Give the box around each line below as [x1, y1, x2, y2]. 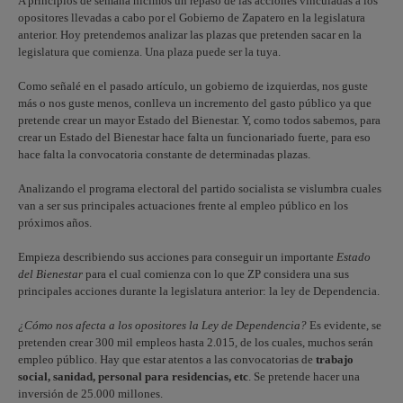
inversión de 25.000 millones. [18, 387, 163, 400]
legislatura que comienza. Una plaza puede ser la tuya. [18, 45, 281, 58]
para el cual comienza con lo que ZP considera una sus [83, 267, 349, 281]
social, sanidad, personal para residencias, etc [18, 370, 248, 383]
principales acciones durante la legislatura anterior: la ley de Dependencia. [18, 284, 380, 298]
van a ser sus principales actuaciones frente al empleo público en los [18, 199, 348, 212]
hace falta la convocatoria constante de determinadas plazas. [18, 148, 310, 161]
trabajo [316, 353, 354, 366]
